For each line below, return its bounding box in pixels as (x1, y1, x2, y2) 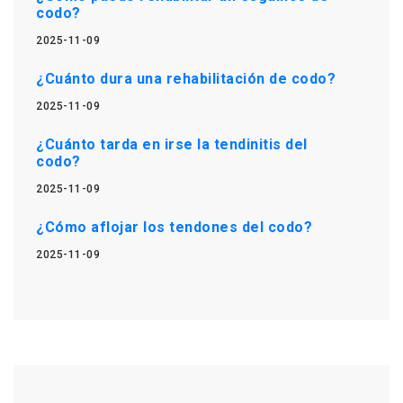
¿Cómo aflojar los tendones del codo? (36, 218, 312, 236)
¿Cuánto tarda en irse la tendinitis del (36, 135, 308, 153)
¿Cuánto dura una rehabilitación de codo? (36, 69, 336, 87)
